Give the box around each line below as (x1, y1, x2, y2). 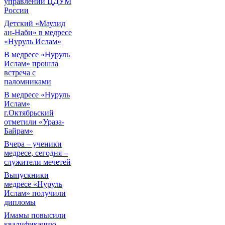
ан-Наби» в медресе (4, 28, 72, 37)
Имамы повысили (4, 211, 66, 219)
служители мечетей (4, 158, 71, 166)
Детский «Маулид (4, 19, 65, 28)
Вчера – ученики (4, 140, 62, 148)
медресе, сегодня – (4, 149, 68, 157)
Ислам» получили (4, 189, 66, 197)
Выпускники (4, 171, 49, 179)
